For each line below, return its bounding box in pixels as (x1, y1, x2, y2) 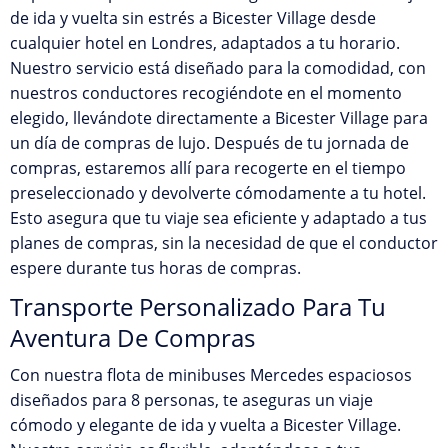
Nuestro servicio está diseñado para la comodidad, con (10, 57, 426, 79)
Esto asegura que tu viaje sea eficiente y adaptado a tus (10, 207, 427, 229)
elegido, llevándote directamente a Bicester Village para (10, 107, 428, 129)
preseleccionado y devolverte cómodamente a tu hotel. (10, 182, 426, 204)
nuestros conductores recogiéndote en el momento (10, 82, 402, 104)
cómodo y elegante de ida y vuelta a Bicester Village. (10, 414, 401, 436)
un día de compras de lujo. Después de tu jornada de (10, 132, 409, 154)
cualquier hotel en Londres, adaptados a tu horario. (10, 32, 400, 54)
